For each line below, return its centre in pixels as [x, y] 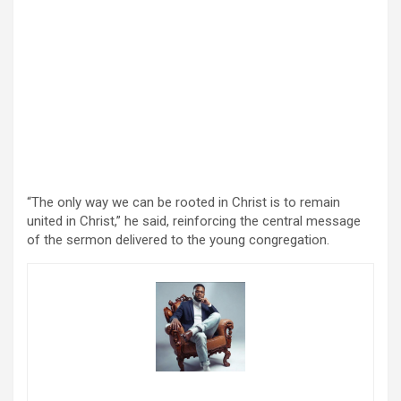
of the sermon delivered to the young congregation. [178, 239]
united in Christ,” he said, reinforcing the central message [194, 221]
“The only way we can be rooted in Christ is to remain [183, 202]
